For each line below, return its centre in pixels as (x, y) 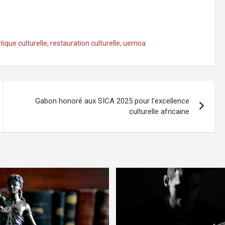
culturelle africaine (159, 111)
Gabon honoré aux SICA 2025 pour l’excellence (113, 101)
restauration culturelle (85, 43)
